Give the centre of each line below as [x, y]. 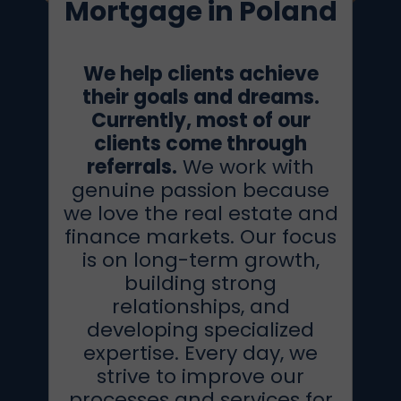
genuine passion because [200, 190]
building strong [200, 283]
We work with [246, 167]
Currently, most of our [200, 120]
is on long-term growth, [200, 260]
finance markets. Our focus [200, 237]
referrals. [132, 167]
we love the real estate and [200, 213]
